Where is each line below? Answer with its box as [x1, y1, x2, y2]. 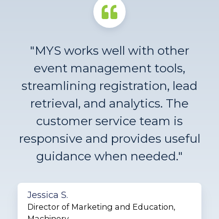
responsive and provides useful [19, 131, 200, 146]
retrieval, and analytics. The [30, 96, 189, 110]
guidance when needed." [36, 149, 183, 163]
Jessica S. [27, 189, 68, 200]
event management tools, [34, 61, 185, 75]
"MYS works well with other [30, 43, 189, 58]
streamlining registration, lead [22, 78, 197, 93]
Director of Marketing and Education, [27, 201, 175, 212]
